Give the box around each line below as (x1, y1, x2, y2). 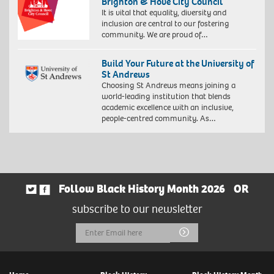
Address (75, 243, 114, 259)
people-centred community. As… (101, 112, 216, 124)
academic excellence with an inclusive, (101, 101, 234, 113)
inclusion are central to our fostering (101, 17, 229, 29)
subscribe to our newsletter (72, 202, 202, 217)
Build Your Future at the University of (101, 56, 254, 70)
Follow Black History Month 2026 (58, 181, 225, 196)
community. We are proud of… (101, 28, 208, 40)
